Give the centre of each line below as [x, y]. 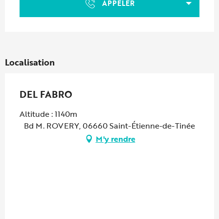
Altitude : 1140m [48, 114]
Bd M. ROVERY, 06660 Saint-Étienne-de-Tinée [109, 125]
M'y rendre [115, 139]
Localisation [30, 62]
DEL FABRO [46, 94]
